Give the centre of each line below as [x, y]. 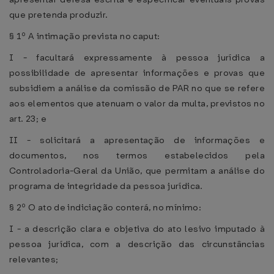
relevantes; [34, 259]
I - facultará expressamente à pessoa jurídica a [137, 57]
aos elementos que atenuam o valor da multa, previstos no [137, 103]
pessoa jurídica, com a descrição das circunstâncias [137, 244]
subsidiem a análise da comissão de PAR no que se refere [137, 88]
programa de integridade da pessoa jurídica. [106, 186]
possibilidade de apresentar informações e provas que [137, 73]
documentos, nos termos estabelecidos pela [137, 155]
